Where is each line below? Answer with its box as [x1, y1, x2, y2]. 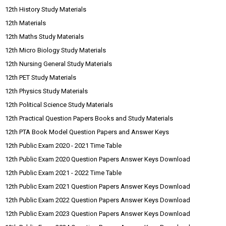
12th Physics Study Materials [5, 87, 88, 95]
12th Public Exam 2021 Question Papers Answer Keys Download [5, 183, 190, 190]
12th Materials [5, 19, 46, 27]
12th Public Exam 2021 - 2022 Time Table [5, 169, 122, 177]
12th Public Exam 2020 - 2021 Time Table [5, 142, 122, 149]
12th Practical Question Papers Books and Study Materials [5, 115, 173, 122]
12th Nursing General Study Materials [5, 60, 112, 68]
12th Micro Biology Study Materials [5, 46, 106, 54]
